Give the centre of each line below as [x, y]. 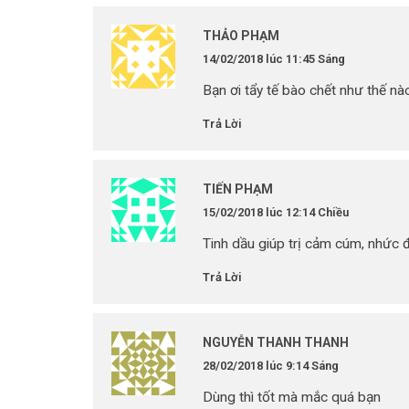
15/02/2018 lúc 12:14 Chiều [276, 212]
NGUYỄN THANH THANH [276, 342]
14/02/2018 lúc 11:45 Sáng [274, 59]
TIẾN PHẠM [238, 189]
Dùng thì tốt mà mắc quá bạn [292, 397]
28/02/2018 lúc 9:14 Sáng [271, 366]
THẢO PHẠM [241, 36]
